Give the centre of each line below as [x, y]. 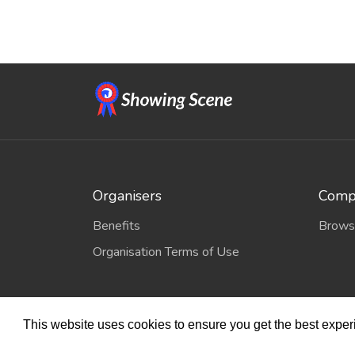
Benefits [116, 225]
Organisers [127, 195]
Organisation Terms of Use [166, 252]
